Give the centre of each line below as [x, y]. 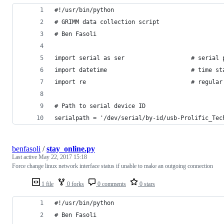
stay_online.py [71, 148]
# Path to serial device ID [100, 106]
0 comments [111, 184]
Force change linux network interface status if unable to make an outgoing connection [112, 166]
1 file [47, 184]
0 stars [146, 184]
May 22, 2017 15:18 [63, 157]
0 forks [75, 184]
